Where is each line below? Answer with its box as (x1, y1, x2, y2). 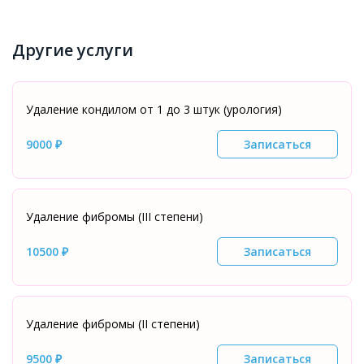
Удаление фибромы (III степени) (26, 209, 203, 224)
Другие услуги (12, 39, 133, 61)
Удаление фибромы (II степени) (26, 316, 200, 331)
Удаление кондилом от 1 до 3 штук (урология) (26, 102, 282, 117)
